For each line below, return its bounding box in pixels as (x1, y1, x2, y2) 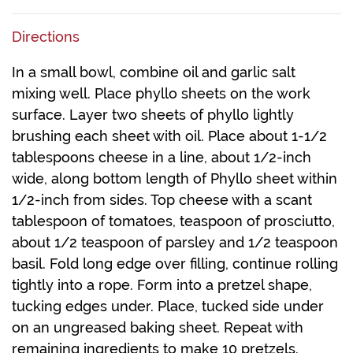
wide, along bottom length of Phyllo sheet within (12, 170, 337, 188)
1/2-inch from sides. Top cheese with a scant (12, 191, 312, 209)
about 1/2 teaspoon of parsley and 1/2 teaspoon (12, 234, 338, 251)
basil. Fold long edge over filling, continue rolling (12, 255, 338, 273)
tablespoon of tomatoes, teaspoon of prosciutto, (12, 213, 335, 230)
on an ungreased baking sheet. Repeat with (12, 319, 303, 336)
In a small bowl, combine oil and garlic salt (12, 64, 295, 81)
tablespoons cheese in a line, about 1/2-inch (12, 149, 311, 166)
